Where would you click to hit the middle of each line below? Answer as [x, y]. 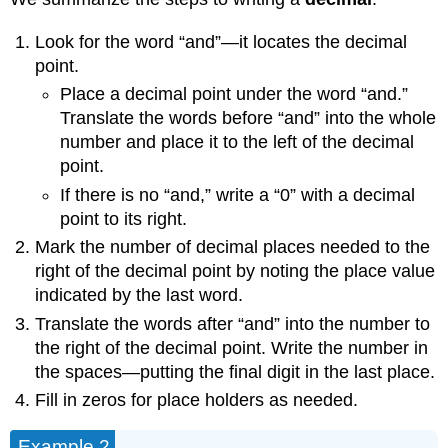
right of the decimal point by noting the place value [235, 271]
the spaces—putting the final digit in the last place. [235, 371]
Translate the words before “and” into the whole [247, 118]
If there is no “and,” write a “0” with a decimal [237, 194]
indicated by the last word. [139, 295]
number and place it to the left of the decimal [236, 142]
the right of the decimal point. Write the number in [232, 347]
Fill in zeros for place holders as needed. [197, 400]
